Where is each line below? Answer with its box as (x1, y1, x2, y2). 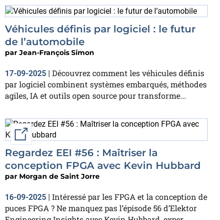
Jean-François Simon (19, 48, 94, 57)
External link (29, 130, 73, 138)
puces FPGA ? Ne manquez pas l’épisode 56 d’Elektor (5, 202, 197, 213)
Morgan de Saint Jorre (19, 171, 100, 181)
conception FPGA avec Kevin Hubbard (5, 159, 201, 171)
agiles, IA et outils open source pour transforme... (5, 90, 186, 101)
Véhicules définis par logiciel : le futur (5, 23, 195, 35)
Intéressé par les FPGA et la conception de (52, 191, 207, 202)
